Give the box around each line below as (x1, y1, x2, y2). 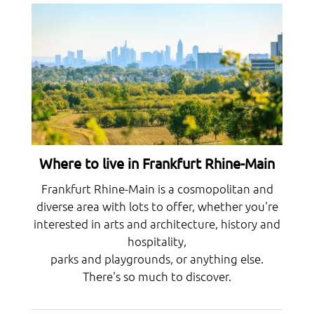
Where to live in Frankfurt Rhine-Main (39, 154, 275, 172)
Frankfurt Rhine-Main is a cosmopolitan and (41, 180, 273, 196)
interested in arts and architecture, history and (34, 215, 280, 231)
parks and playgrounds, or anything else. (50, 250, 264, 266)
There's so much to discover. (83, 268, 231, 284)
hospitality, (128, 233, 186, 249)
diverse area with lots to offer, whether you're (36, 198, 278, 214)
